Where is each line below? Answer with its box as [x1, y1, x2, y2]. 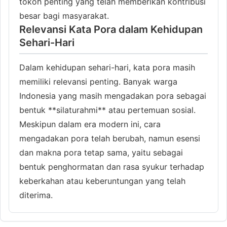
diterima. [19, 190, 53, 200]
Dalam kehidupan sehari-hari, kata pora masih [19, 62, 195, 72]
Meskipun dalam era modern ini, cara [19, 119, 161, 129]
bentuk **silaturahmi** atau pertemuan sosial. [19, 104, 196, 115]
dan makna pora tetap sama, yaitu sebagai [19, 147, 183, 158]
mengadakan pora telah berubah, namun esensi [19, 133, 200, 143]
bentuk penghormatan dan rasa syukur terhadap [19, 161, 204, 172]
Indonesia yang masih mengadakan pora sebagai [19, 90, 206, 101]
